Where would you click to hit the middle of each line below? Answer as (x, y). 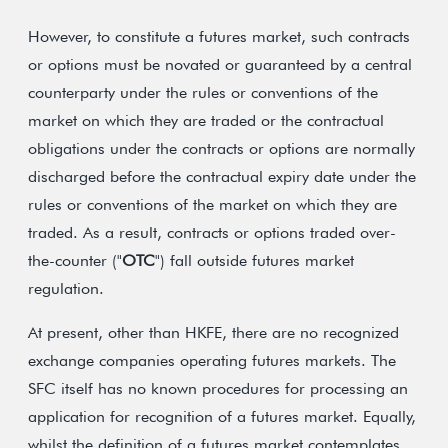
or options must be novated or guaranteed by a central (220, 64)
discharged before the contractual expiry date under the (222, 176)
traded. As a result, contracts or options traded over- (212, 232)
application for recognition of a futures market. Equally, (222, 416)
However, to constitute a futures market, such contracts (219, 36)
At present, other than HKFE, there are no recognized (213, 332)
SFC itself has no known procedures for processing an (218, 388)
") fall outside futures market (254, 260)
